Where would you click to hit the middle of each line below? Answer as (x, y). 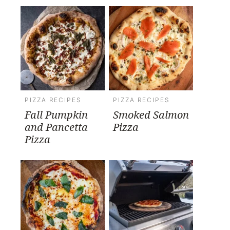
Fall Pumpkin (56, 114)
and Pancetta (56, 127)
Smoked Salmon (151, 114)
